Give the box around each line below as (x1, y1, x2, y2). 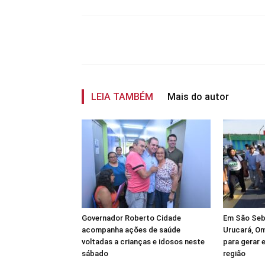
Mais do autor (167, 91, 229, 102)
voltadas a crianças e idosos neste (82, 237, 205, 246)
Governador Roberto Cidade (82, 214, 181, 222)
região (223, 249, 245, 258)
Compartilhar (109, 35, 153, 44)
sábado (82, 249, 108, 258)
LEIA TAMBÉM (91, 91, 153, 102)
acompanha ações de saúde (82, 225, 180, 234)
